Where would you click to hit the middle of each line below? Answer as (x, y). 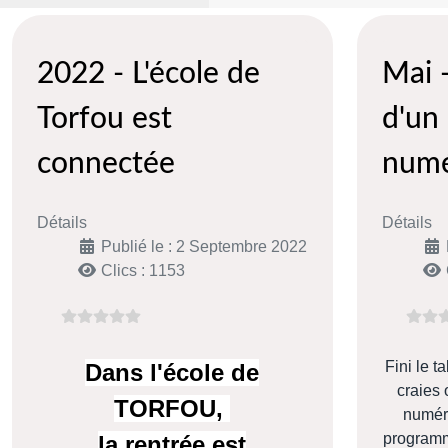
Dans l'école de (172, 373)
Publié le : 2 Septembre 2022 (204, 247)
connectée (106, 164)
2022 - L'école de (148, 74)
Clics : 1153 (143, 271)
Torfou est (104, 119)
